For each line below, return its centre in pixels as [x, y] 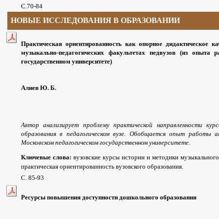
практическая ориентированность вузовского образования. [102, 166]
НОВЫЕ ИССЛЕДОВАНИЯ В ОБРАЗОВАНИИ [96, 20]
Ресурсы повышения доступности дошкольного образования [109, 197]
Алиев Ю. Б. [39, 88]
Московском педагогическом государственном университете [105, 142]
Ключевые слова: [47, 157]
